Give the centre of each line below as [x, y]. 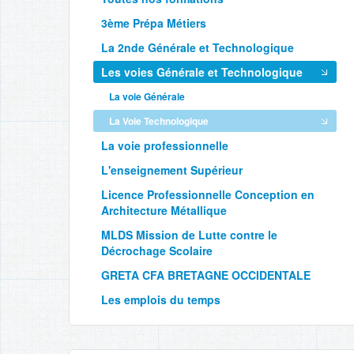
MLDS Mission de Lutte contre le [189, 235]
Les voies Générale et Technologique [202, 72]
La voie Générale [147, 96]
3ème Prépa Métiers [154, 23]
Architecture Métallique [164, 210]
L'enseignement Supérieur [172, 170]
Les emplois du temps [161, 299]
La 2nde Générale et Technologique [198, 47]
